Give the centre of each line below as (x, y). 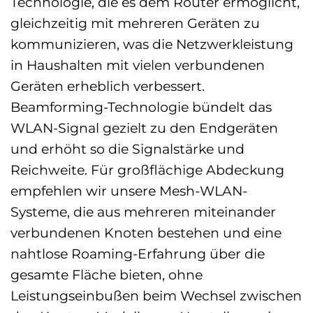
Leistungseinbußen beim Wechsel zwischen (156, 295)
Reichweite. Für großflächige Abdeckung (147, 169)
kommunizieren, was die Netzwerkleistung (152, 44)
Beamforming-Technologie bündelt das (141, 107)
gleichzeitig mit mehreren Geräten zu (135, 23)
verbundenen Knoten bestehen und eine (146, 232)
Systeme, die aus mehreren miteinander (143, 211)
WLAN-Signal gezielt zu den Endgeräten (144, 128)
